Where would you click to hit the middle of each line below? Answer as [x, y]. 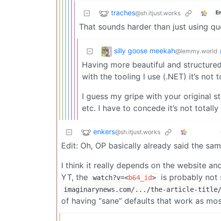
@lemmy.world [196, 51]
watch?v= [109, 177]
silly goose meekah [145, 50]
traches [123, 12]
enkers [104, 131]
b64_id [140, 177]
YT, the [76, 177]
